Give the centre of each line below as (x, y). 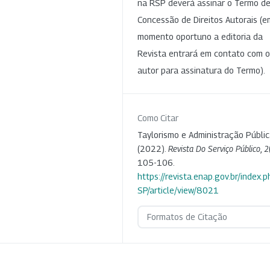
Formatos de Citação (187, 216)
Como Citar (158, 118)
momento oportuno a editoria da (200, 36)
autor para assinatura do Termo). (201, 70)
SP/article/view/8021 (178, 190)
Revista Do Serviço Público (214, 148)
